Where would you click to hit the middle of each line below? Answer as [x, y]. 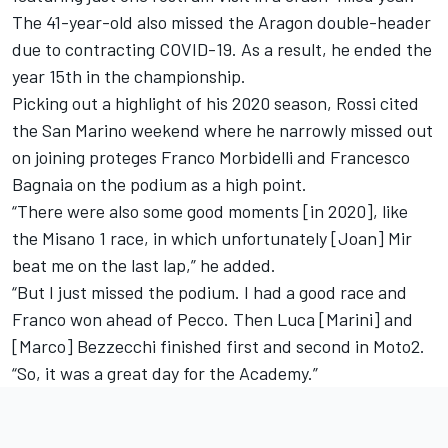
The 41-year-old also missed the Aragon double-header [221, 21]
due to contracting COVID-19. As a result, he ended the [222, 48]
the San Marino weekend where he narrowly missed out [222, 129]
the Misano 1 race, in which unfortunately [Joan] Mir [212, 237]
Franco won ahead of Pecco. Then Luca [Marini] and [212, 318]
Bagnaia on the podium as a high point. [159, 183]
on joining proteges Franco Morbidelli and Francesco [211, 156]
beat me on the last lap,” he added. [144, 264]
